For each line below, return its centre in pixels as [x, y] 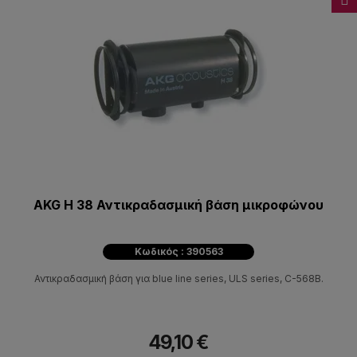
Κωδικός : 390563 [178, 252]
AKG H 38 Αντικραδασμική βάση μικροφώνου [178, 205]
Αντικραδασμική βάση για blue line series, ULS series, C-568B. [178, 279]
